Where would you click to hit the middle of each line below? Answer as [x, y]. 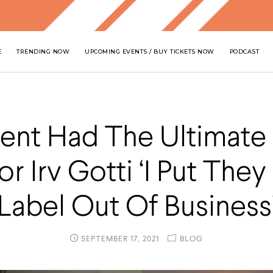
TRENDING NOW [43, 51]
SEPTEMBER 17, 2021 [119, 239]
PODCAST [244, 51]
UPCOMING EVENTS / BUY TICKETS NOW [150, 51]
